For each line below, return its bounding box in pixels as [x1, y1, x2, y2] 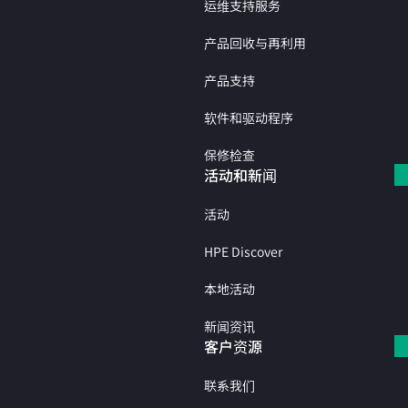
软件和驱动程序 [204, 108, 293, 127]
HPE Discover [204, 242, 282, 260]
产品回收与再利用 [204, 34, 306, 52]
